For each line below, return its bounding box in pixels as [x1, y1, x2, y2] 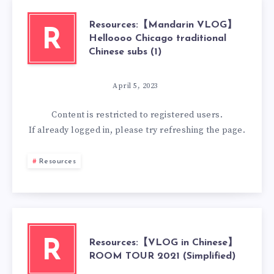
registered [150, 109, 194, 120]
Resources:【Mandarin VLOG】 [89, 20, 237, 30]
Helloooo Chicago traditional [89, 33, 226, 43]
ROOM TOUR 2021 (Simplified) [89, 251, 235, 261]
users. [194, 109, 223, 120]
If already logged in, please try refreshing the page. [28, 125, 246, 136]
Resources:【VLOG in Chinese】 [89, 237, 237, 248]
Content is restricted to [51, 109, 150, 120]
